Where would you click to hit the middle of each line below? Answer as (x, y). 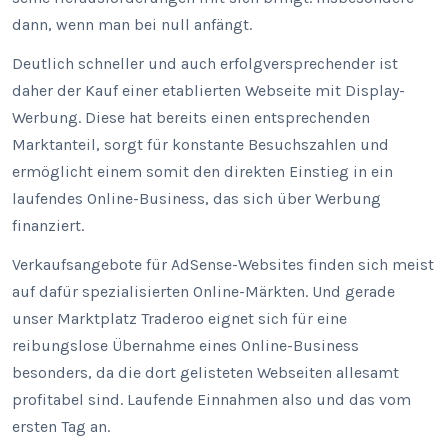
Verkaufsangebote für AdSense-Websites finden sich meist (223, 264)
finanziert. (48, 225)
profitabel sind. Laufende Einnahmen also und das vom (211, 399)
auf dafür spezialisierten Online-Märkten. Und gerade (203, 291)
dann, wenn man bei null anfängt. (132, 24)
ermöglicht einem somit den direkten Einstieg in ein (202, 171)
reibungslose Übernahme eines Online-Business (185, 345)
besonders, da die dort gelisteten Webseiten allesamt (205, 372)
